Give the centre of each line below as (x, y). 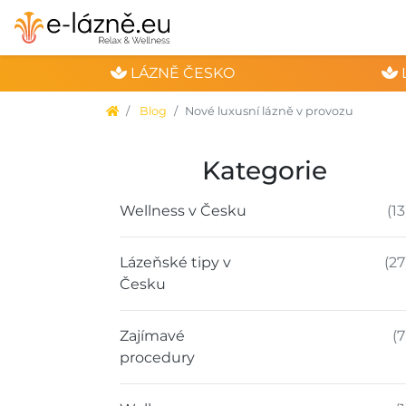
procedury (157, 358)
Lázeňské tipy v (175, 262)
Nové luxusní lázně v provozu (269, 111)
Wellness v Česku (183, 211)
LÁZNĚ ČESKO (181, 73)
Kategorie (264, 170)
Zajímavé (152, 336)
